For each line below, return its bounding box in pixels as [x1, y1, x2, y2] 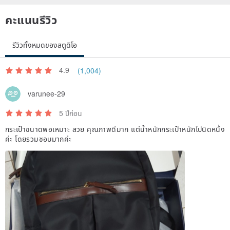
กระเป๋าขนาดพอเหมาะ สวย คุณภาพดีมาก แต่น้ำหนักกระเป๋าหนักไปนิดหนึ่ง [5, 123, 225, 134]
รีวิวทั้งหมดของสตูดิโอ [12, 39, 77, 50]
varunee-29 [28, 88, 65, 99]
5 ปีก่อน [59, 107, 82, 118]
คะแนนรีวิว [5, 11, 57, 28]
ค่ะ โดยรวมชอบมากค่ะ [5, 133, 72, 144]
